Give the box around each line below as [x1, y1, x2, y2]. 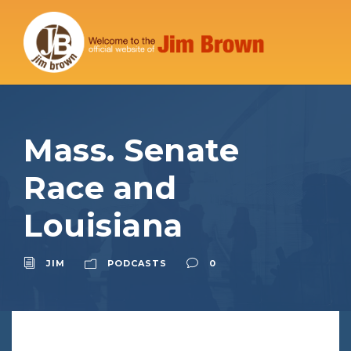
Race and [24, 168, 176, 207]
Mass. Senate [24, 130, 239, 169]
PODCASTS [107, 257, 167, 269]
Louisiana [24, 205, 183, 244]
